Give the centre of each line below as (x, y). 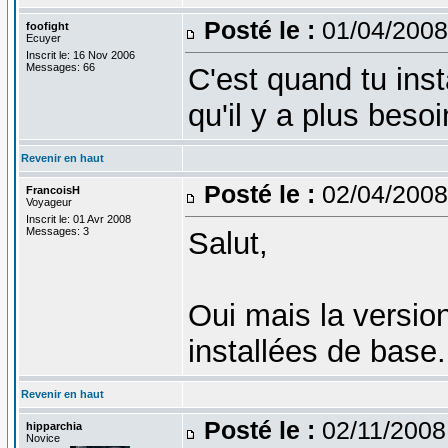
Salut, (227, 243)
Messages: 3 (57, 230)
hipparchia (53, 425)
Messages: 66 (60, 66)
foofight (47, 25)
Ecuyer (43, 37)
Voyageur (48, 201)
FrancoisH (52, 189)
